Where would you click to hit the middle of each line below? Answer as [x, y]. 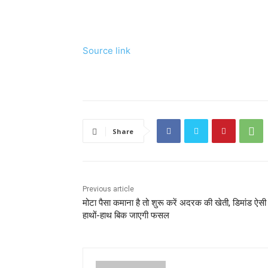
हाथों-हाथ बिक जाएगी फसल [126, 216]
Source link [106, 51]
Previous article [108, 189]
